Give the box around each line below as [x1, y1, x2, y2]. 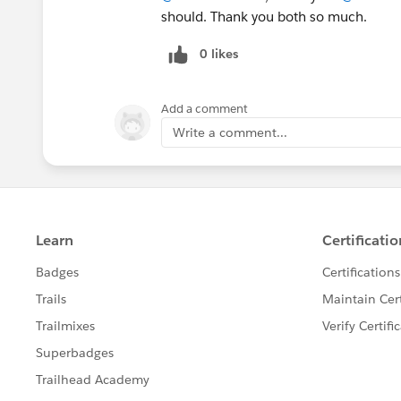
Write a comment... [173, 124, 287, 141]
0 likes [200, 45, 238, 62]
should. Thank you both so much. [161, 7, 367, 25]
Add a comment [161, 100, 248, 116]
